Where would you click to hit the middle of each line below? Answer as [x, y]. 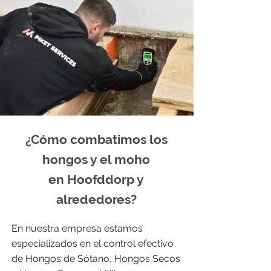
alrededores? [96, 199]
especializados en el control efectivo [93, 243]
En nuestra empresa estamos [77, 228]
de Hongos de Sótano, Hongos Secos [96, 259]
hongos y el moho [96, 159]
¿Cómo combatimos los [96, 139]
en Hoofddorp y [96, 179]
